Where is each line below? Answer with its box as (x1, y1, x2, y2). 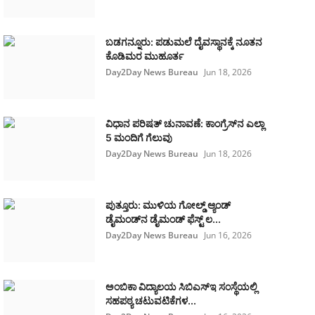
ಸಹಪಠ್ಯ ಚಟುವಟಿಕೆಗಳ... (105, 295, 196, 307)
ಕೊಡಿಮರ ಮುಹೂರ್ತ (105, 50, 184, 62)
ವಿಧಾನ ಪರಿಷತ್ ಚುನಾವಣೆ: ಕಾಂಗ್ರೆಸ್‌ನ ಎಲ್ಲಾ (105, 117, 264, 129)
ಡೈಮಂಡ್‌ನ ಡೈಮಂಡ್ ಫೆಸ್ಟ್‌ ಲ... (105, 213, 221, 225)
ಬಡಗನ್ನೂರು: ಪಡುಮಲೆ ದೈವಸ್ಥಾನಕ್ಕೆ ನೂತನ (105, 36, 262, 48)
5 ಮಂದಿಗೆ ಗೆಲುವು (105, 131, 172, 143)
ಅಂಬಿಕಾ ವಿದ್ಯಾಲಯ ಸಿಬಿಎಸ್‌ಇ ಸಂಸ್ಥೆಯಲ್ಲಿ (105, 281, 257, 292)
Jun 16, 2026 (203, 229, 252, 241)
